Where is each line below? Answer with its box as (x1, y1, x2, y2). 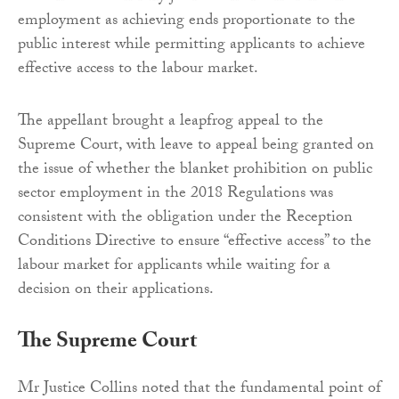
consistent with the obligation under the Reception (18, 205, 353, 233)
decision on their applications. (18, 277, 214, 305)
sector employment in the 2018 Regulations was (18, 181, 333, 209)
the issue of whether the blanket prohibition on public (18, 157, 372, 185)
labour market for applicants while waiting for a (18, 253, 330, 281)
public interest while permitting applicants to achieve (18, 32, 365, 61)
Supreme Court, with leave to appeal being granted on (18, 133, 374, 161)
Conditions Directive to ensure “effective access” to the (18, 229, 371, 257)
